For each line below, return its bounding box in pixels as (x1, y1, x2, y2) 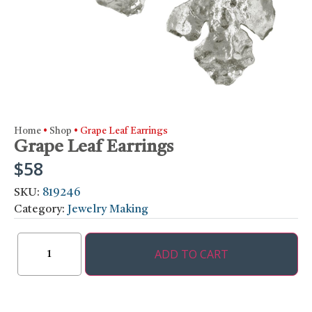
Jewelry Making (68, 204, 148, 216)
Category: (14, 204, 68, 216)
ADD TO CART (155, 247, 228, 263)
